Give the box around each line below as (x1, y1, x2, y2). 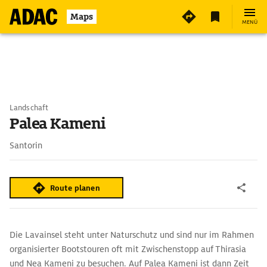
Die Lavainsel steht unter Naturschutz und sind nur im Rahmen (10, 229, 254, 240)
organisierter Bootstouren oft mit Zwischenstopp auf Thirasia (10, 244, 246, 254)
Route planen (50, 182, 100, 193)
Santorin (10, 140, 42, 151)
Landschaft (10, 103, 48, 113)
